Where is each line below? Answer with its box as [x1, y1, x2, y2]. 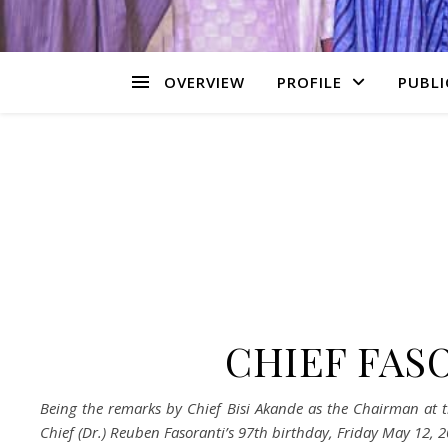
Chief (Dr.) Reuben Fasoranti [40, 422, 225, 442]
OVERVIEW [164, 72, 245, 92]
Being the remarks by [40, 398, 183, 418]
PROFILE [277, 72, 342, 92]
